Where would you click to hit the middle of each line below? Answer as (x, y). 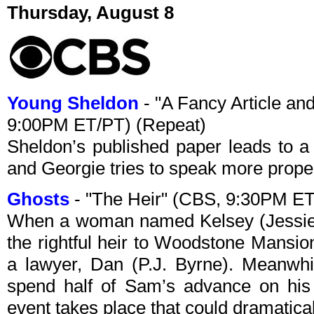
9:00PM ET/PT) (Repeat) (107, 125)
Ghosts (38, 199)
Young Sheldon (73, 103)
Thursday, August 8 (90, 13)
